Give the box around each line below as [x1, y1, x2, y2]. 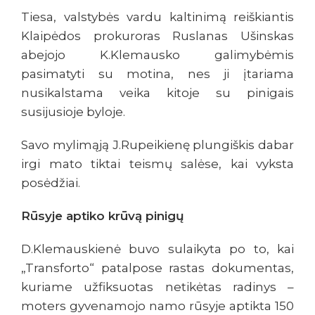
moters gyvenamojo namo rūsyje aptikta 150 [21, 299, 294, 314]
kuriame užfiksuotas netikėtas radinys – [21, 280, 294, 295]
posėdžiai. [21, 176, 80, 191]
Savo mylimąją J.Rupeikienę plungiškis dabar [21, 138, 294, 153]
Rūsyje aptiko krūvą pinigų [21, 209, 184, 224]
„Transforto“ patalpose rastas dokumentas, [21, 261, 294, 276]
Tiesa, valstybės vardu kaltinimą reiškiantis [21, 10, 294, 25]
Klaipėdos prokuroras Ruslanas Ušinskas [21, 29, 294, 44]
